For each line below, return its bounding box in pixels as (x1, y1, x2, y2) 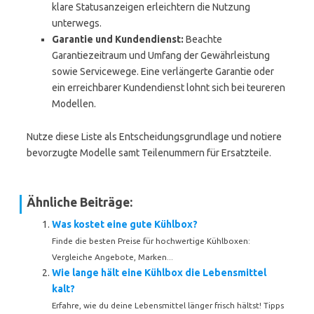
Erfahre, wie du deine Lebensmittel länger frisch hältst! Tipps (52, 301, 284, 310)
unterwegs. (52, 18, 102, 29)
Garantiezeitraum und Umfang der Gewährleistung (52, 50, 270, 61)
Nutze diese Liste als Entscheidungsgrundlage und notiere (27, 131, 282, 142)
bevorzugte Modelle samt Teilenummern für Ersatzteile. (27, 147, 271, 158)
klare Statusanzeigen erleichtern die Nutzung (52, 1, 250, 13)
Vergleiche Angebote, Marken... (52, 252, 173, 261)
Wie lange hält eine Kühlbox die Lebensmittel (52, 267, 266, 278)
